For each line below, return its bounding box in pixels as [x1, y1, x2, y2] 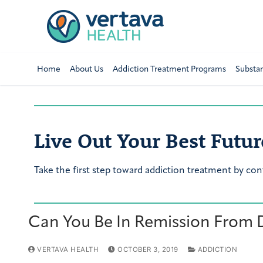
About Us [69, 65, 103, 74]
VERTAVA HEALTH [35, 245, 99, 254]
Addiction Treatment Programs [112, 65, 226, 74]
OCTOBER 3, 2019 [117, 245, 178, 254]
